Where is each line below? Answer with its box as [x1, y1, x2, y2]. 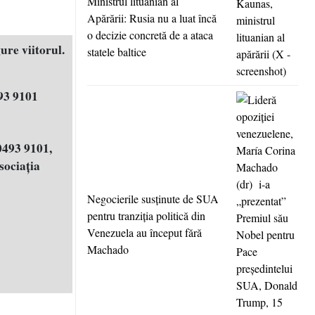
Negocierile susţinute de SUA [87, 191, 219, 207]
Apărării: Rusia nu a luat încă [87, 11, 217, 26]
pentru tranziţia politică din [87, 208, 205, 224]
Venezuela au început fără [87, 225, 202, 240]
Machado [87, 242, 129, 257]
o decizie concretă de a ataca [87, 27, 213, 43]
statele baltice [87, 44, 146, 60]
